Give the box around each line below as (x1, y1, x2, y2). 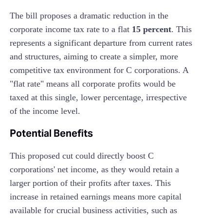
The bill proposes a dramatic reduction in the (10, 11, 168, 21)
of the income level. (10, 106, 80, 116)
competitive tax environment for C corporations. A (10, 65, 188, 75)
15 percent (132, 24, 171, 35)
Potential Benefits (10, 127, 93, 140)
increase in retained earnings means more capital (10, 192, 182, 202)
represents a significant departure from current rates (10, 38, 192, 48)
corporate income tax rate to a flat (10, 24, 132, 35)
